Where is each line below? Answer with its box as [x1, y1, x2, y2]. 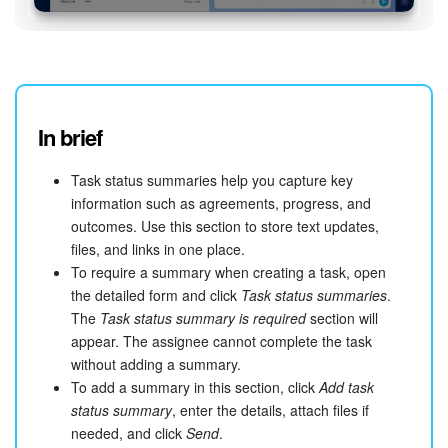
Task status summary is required [100, 307, 306, 328]
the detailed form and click [71, 284, 241, 305]
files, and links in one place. [71, 238, 245, 259]
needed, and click [71, 422, 186, 443]
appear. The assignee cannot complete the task [71, 330, 372, 351]
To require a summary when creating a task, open [71, 261, 386, 282]
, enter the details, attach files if [172, 399, 369, 420]
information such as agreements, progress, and [71, 192, 371, 213]
